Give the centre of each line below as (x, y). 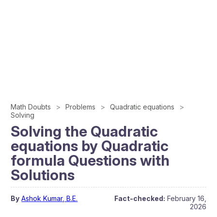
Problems (81, 107)
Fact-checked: (139, 198)
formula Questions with (90, 160)
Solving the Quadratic (85, 131)
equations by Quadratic (90, 146)
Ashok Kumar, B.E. (50, 198)
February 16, (186, 198)
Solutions (43, 175)
